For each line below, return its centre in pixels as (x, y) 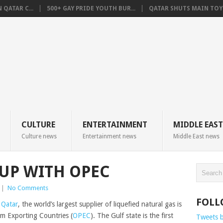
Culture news (39, 136)
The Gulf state (120, 216)
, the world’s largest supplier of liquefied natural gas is (100, 204)
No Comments (28, 188)
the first (161, 216)
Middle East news (196, 136)
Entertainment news (109, 136)
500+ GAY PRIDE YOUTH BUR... (91, 8)
